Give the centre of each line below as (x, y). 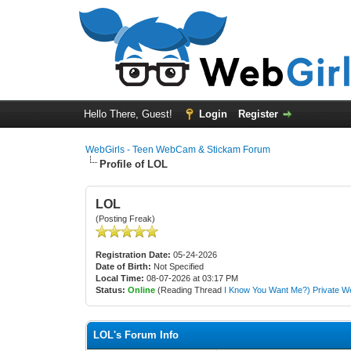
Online (142, 290)
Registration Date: (134, 255)
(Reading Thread (190, 290)
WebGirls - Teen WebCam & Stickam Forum (178, 150)
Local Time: (120, 278)
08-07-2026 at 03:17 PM (192, 278)
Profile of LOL (134, 164)
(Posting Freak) (126, 219)
